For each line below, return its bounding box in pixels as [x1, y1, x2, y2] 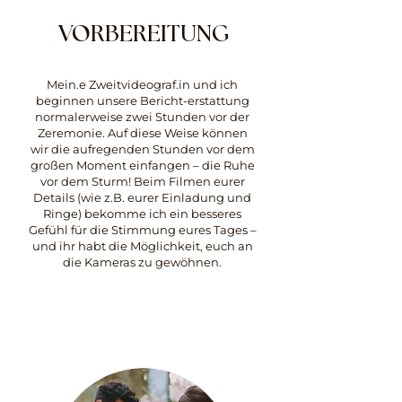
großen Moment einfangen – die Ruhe [30, 158, 255, 172]
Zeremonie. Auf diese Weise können [37, 126, 248, 140]
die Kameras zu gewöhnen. [63, 255, 222, 269]
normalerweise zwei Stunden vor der [35, 109, 249, 124]
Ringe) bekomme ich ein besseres [43, 206, 241, 221]
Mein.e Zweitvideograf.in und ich [47, 77, 238, 92]
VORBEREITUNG [58, 18, 229, 48]
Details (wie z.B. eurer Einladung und [33, 190, 251, 205]
